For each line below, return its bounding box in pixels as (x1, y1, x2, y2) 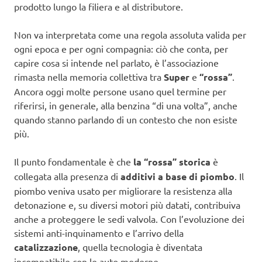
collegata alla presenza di (14, 170, 120, 182)
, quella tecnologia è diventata (78, 241, 202, 253)
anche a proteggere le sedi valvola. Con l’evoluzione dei (14, 213, 244, 225)
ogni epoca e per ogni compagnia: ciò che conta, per (14, 43, 228, 55)
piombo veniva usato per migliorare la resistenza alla (14, 185, 232, 197)
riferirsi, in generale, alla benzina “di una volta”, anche (14, 99, 237, 112)
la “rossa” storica (133, 156, 211, 168)
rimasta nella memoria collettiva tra (14, 71, 164, 83)
